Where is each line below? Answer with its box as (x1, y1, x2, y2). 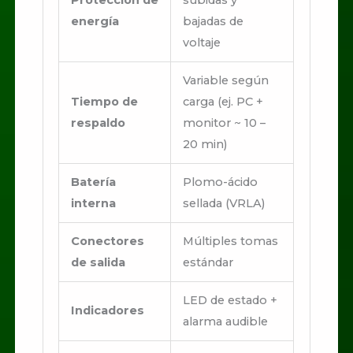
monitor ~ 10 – (182, 116, 266, 131)
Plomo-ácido (182, 175, 258, 190)
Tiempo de (70, 95, 138, 110)
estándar (182, 255, 233, 270)
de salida (70, 255, 125, 270)
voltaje (182, 35, 221, 50)
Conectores (70, 234, 144, 249)
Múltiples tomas (182, 234, 278, 249)
